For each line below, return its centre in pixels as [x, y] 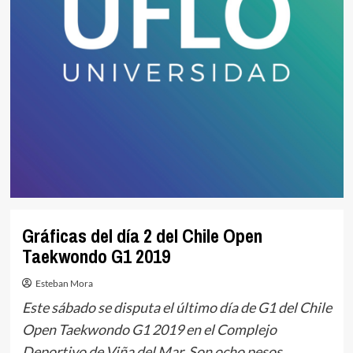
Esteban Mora [64, 283]
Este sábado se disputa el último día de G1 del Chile [176, 307]
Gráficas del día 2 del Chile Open [142, 235]
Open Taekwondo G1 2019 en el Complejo [149, 329]
